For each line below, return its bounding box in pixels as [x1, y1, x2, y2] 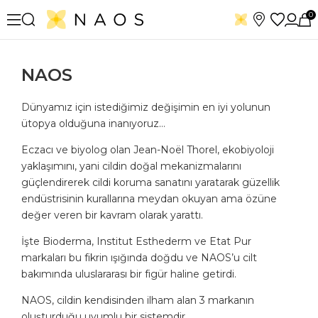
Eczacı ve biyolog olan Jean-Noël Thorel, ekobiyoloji [21, 143, 274, 156]
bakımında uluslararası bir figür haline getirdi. [21, 268, 236, 280]
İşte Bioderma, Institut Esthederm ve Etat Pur [21, 235, 251, 248]
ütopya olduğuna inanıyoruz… [21, 117, 165, 130]
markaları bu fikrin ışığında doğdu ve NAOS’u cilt [21, 251, 257, 264]
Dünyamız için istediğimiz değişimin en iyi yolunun [21, 101, 270, 114]
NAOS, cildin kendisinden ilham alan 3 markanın [21, 294, 254, 307]
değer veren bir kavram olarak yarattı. [21, 209, 203, 221]
